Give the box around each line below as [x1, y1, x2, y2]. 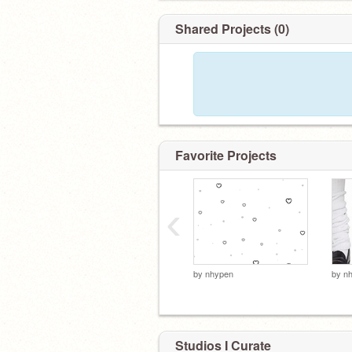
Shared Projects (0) [175, 20, 289, 38]
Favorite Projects [175, 146, 277, 164]
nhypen [205, 267, 233, 280]
